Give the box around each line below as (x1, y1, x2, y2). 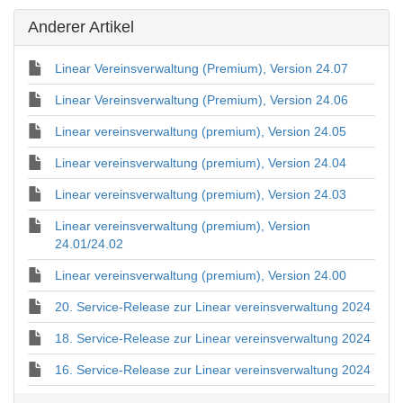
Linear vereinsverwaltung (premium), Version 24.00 (55, 268, 346, 282)
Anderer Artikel (28, 18, 134, 36)
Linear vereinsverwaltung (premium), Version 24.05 (55, 124, 346, 139)
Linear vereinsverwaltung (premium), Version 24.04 (55, 156, 346, 170)
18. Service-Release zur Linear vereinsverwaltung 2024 (55, 331, 371, 345)
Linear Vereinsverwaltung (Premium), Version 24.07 (55, 61, 348, 76)
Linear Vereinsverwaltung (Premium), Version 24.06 (55, 93, 348, 107)
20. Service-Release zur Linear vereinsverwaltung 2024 (55, 300, 371, 314)
